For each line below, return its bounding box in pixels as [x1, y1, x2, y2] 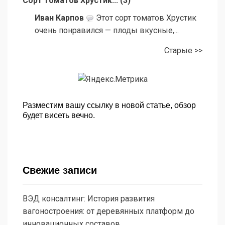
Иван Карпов [35, 13, 84, 23]
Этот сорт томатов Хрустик [94, 13, 196, 23]
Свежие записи [23, 164, 97, 176]
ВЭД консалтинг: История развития [23, 193, 155, 203]
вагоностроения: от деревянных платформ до [23, 206, 194, 216]
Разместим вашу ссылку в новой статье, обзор [23, 100, 196, 109]
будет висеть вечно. [23, 110, 95, 120]
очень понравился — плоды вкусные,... [35, 26, 179, 36]
